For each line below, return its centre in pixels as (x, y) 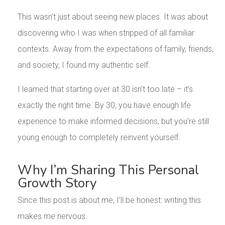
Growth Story (57, 183)
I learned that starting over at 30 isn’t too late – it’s (105, 89)
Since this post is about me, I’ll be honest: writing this (109, 200)
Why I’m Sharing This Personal (108, 170)
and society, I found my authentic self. (84, 65)
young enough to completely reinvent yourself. (99, 138)
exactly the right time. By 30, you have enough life (104, 105)
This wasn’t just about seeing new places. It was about (113, 17)
